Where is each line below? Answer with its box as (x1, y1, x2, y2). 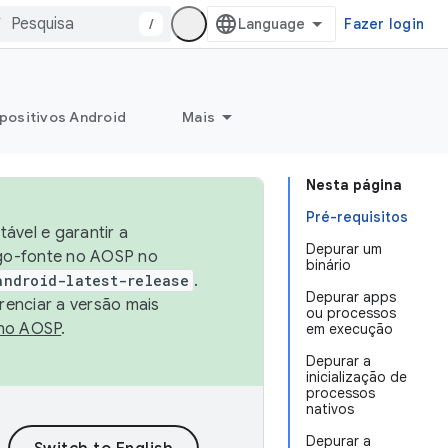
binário (306, 256, 351, 274)
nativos (306, 400, 354, 418)
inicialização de (306, 368, 407, 386)
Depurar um (306, 240, 382, 258)
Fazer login (344, 15, 424, 33)
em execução (306, 320, 393, 338)
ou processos (306, 304, 396, 322)
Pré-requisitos (306, 208, 408, 226)
